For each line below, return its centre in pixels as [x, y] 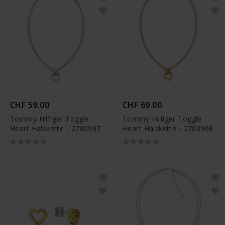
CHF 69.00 [142, 105]
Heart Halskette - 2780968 [168, 128]
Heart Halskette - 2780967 [55, 128]
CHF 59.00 [30, 105]
